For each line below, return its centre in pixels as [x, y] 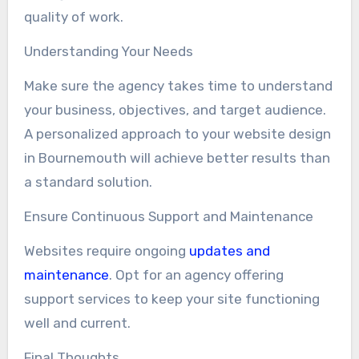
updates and [228, 250]
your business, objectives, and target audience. [175, 109]
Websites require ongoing [105, 250]
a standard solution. [88, 182]
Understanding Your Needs [108, 51]
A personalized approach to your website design [177, 133]
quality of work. [73, 16]
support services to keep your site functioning [171, 298]
